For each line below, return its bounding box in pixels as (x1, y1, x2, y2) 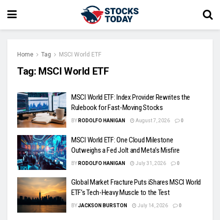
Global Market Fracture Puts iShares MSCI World (71, 178, 201, 187)
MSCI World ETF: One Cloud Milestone (71, 135, 173, 144)
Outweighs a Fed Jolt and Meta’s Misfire (71, 145, 180, 155)
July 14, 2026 (137, 203, 168, 208)
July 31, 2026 (135, 160, 166, 166)
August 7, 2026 (135, 118, 170, 123)
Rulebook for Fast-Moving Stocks (71, 103, 163, 112)
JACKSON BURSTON (78, 203, 127, 208)
